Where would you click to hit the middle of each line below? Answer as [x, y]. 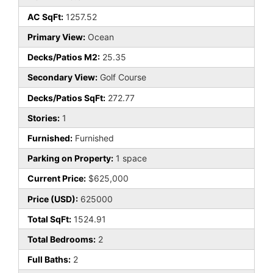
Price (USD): [53, 199]
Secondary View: [62, 77]
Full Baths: [49, 260]
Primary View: [56, 37]
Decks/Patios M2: [64, 57]
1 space [130, 158]
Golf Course [122, 77]
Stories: [44, 118]
